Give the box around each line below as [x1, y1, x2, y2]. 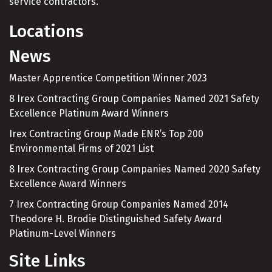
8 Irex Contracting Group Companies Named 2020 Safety [9, 163, 260, 175]
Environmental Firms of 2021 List [9, 143, 154, 155]
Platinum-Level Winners [9, 228, 116, 240]
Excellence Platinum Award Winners [9, 107, 169, 120]
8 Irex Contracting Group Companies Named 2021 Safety [9, 93, 259, 105]
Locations [9, 21, 84, 42]
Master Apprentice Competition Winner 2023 [9, 72, 207, 84]
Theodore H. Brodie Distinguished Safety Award [9, 213, 222, 225]
